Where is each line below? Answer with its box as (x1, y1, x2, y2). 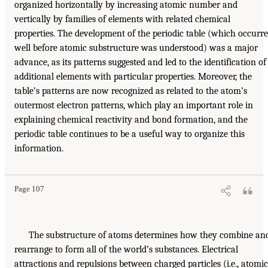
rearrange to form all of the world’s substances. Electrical (14, 244, 238, 255)
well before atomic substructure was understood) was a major (14, 42, 258, 54)
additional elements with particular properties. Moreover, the (14, 71, 252, 83)
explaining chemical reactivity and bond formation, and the (14, 114, 248, 126)
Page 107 (14, 185, 44, 194)
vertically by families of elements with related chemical (14, 14, 230, 25)
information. (14, 143, 63, 154)
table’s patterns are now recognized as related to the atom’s (14, 86, 247, 97)
